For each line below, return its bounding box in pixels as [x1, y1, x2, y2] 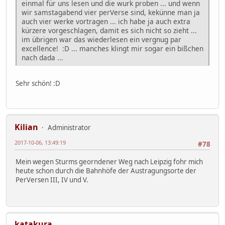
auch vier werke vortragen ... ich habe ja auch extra [22, 16, 190, 26]
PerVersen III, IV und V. [16, 175, 88, 184]
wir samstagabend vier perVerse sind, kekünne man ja [22, 7, 200, 17]
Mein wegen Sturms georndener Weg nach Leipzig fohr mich [16, 157, 203, 166]
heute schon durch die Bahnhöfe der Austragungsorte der [16, 166, 196, 175]
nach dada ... [22, 52, 63, 62]
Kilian [15, 122, 38, 133]
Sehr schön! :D [16, 78, 60, 88]
